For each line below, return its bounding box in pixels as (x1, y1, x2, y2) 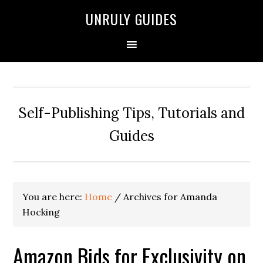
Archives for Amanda (121, 191, 218, 203)
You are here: (22, 191, 85, 203)
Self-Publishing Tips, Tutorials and (18, 104, 245, 122)
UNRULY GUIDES (86, 8, 177, 29)
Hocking (22, 206, 60, 218)
